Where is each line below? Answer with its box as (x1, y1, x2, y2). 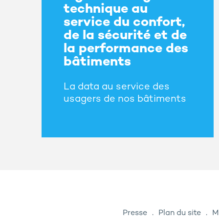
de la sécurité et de (64, 29, 187, 44)
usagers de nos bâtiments (64, 94, 186, 105)
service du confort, (64, 16, 185, 30)
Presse (123, 209, 147, 218)
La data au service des (64, 82, 170, 93)
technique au (64, 2, 148, 17)
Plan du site (158, 209, 201, 218)
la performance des (64, 42, 188, 57)
